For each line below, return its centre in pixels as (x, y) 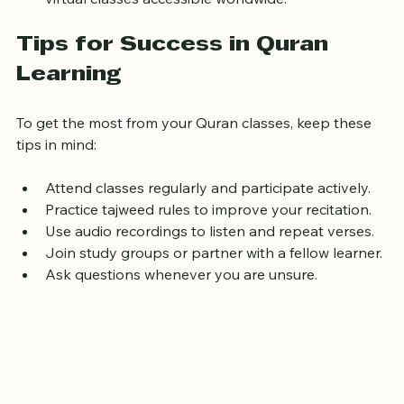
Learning (69, 94)
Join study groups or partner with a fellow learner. (214, 272)
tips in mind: (56, 164)
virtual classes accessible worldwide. (166, 18)
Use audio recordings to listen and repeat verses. (210, 250)
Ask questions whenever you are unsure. (181, 294)
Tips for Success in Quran (175, 64)
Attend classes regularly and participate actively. (208, 207)
